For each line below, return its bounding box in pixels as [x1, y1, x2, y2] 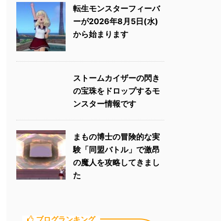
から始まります [73, 29, 128, 39]
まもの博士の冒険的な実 [73, 131, 160, 142]
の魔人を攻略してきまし [73, 157, 160, 167]
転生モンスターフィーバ [73, 3, 160, 13]
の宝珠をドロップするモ [73, 85, 160, 96]
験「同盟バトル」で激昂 [73, 144, 160, 154]
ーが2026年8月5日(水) [73, 16, 158, 26]
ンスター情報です [73, 98, 136, 109]
